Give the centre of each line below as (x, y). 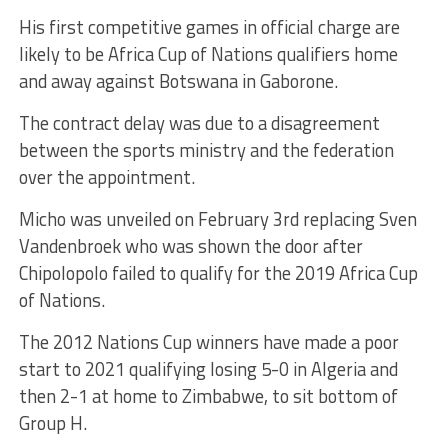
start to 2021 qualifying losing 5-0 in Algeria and (208, 368)
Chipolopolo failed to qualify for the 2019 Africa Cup (218, 272)
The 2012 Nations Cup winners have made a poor (208, 341)
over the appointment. (106, 176)
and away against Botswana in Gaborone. (178, 80)
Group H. (52, 422)
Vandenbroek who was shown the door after (190, 245)
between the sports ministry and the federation (206, 149)
